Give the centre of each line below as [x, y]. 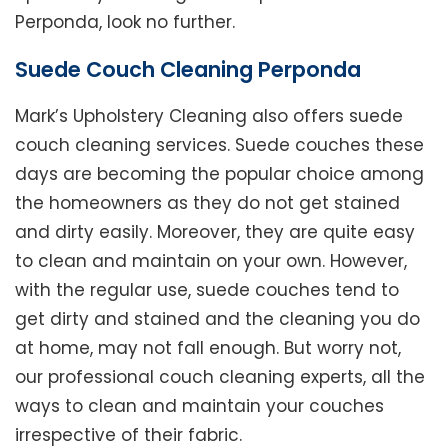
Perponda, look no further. [125, 22]
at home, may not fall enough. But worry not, [208, 348]
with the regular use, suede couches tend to [207, 290]
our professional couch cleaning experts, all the [220, 377]
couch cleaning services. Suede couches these [219, 145]
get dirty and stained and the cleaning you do [217, 319]
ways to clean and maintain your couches [199, 406]
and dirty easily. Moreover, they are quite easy [215, 232]
